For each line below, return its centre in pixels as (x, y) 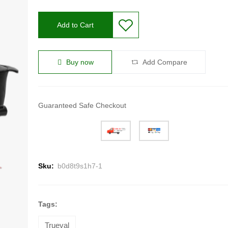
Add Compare (164, 62)
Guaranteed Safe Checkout (82, 106)
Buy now (79, 62)
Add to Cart (75, 25)
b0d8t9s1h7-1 (80, 166)
